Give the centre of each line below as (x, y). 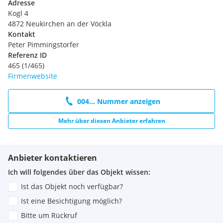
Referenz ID (27, 55)
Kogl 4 (18, 13)
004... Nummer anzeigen (118, 101)
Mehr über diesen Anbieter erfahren (111, 121)
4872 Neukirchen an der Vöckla (60, 24)
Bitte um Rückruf (49, 216)
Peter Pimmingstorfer (44, 45)
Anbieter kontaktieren (53, 158)
